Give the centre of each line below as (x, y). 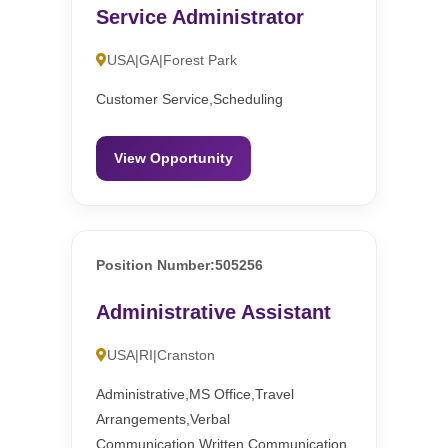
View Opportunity (174, 158)
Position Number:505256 (180, 265)
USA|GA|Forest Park (172, 60)
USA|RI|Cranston (161, 355)
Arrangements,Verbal (163, 419)
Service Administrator (200, 17)
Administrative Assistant (214, 312)
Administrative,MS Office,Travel (195, 394)
